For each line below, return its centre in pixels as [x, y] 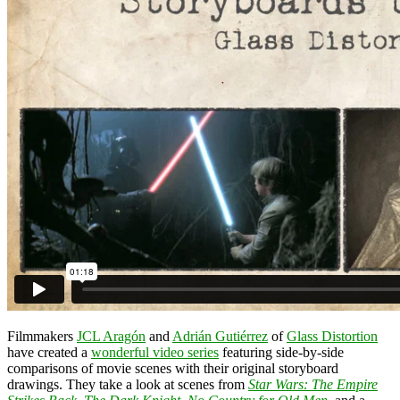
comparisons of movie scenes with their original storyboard [173, 368]
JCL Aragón [111, 336]
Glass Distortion [332, 336]
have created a [49, 352]
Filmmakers [42, 336]
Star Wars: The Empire [313, 384]
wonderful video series [155, 352]
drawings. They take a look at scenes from [128, 384]
